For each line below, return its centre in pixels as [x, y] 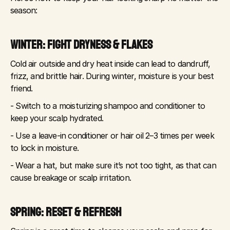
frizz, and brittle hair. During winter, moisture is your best [112, 76]
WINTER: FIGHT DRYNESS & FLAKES [81, 45]
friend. [22, 88]
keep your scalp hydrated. [57, 118]
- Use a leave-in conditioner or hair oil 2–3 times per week [112, 136]
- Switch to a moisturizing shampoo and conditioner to [108, 106]
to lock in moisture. [44, 148]
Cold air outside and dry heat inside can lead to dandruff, [110, 64]
